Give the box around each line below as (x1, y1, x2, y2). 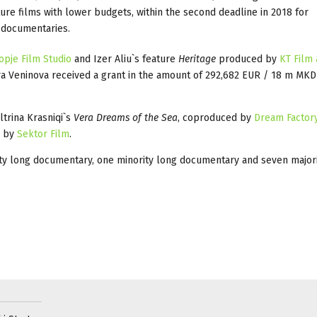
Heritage (178, 52, 216, 65)
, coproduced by (178, 111, 254, 124)
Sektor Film (17, 127, 69, 140)
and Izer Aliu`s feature (71, 52, 178, 65)
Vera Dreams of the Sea (74, 111, 178, 124)
